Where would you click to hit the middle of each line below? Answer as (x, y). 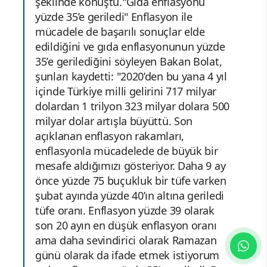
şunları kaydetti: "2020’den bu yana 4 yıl (131, 77)
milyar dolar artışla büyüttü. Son (114, 121)
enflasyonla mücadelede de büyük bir (127, 151)
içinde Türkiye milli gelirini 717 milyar (126, 91)
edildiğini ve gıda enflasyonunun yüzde (130, 47)
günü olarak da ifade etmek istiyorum (128, 255)
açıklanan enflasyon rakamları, (110, 136)
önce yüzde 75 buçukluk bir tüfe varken (131, 181)
